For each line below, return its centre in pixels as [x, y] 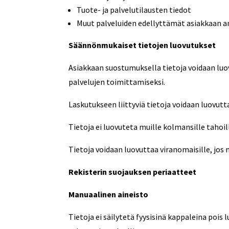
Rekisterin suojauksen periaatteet [133, 171]
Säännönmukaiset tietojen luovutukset [142, 45]
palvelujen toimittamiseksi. [117, 82]
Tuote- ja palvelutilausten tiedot [134, 9]
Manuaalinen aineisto [109, 194]
